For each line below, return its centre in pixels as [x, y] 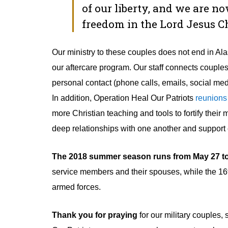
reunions [211, 98]
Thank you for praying [95, 215]
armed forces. [76, 187]
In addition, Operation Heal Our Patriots [124, 98]
